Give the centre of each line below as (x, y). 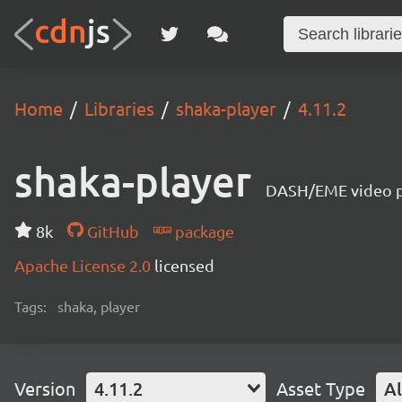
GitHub (111, 231)
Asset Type (321, 388)
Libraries (119, 108)
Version (45, 388)
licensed (184, 265)
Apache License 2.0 (84, 265)
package (202, 231)
